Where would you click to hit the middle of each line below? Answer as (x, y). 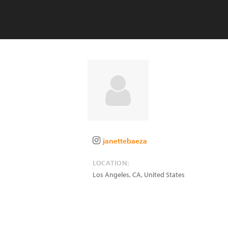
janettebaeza (125, 141)
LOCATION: (111, 163)
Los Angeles (111, 175)
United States (164, 175)
